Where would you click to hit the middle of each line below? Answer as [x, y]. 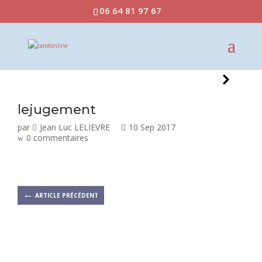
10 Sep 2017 [152, 127]
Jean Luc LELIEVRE [75, 127]
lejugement [56, 109]
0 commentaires [57, 137]
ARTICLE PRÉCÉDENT [66, 195]
